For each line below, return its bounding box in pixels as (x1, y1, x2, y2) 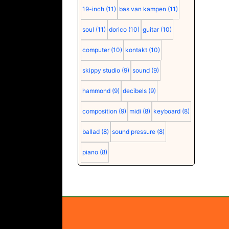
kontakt (125, 46, 147, 54)
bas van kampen (119, 5, 166, 13)
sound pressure (111, 128, 155, 135)
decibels (122, 87, 147, 95)
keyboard (153, 107, 180, 115)
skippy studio (82, 66, 120, 74)
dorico (108, 26, 127, 33)
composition (82, 107, 117, 115)
